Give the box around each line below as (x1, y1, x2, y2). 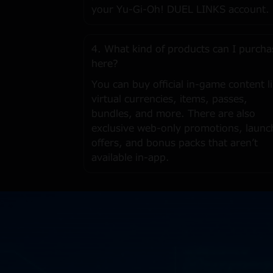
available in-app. (91, 151, 169, 165)
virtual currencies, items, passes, (91, 92, 247, 107)
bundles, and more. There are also (91, 107, 255, 121)
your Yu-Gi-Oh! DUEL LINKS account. (91, 2, 269, 17)
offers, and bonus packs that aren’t (91, 136, 258, 151)
